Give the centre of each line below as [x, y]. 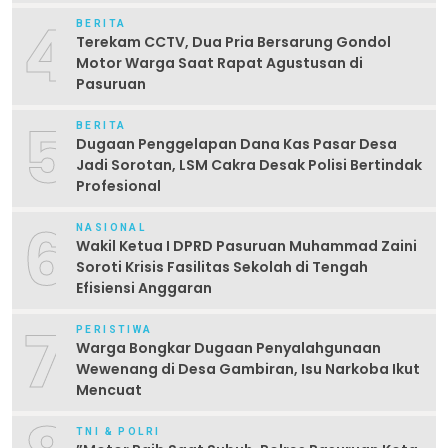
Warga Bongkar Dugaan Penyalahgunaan [228, 347]
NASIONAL [111, 227]
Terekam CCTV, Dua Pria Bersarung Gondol [233, 41]
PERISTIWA [114, 329]
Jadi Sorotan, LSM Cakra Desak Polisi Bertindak [249, 164]
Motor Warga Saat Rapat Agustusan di [219, 62]
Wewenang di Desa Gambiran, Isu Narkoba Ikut [248, 368]
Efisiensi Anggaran [144, 287]
